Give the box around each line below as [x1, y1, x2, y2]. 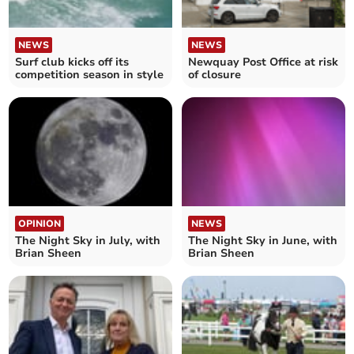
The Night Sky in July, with [15, 233, 161, 249]
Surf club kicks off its [15, 54, 130, 70]
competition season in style [15, 66, 164, 82]
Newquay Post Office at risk [188, 54, 338, 70]
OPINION [18, 217, 62, 231]
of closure [188, 66, 241, 82]
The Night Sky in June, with [188, 233, 337, 249]
